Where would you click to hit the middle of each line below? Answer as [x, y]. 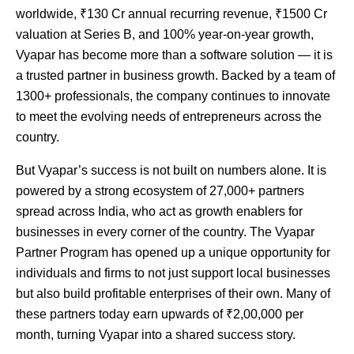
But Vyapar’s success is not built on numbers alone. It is [171, 170]
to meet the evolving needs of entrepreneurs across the [169, 116]
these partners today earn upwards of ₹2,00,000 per [160, 314]
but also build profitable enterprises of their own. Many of [173, 293]
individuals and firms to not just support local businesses [173, 273]
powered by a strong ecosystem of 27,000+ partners [160, 190]
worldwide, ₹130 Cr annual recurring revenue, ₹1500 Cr [171, 13]
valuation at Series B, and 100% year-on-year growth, [165, 34]
